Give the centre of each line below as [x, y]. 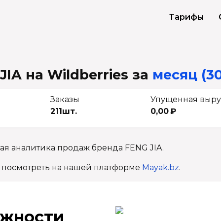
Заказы [65, 99]
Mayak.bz [161, 167]
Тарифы [186, 17]
